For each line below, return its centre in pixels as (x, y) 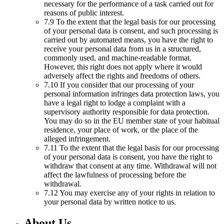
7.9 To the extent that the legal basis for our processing (130, 21)
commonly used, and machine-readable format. (118, 57)
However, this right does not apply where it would (123, 66)
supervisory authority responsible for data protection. (127, 111)
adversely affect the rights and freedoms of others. (122, 75)
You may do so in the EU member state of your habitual (132, 120)
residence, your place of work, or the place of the (121, 129)
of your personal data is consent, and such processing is (131, 30)
